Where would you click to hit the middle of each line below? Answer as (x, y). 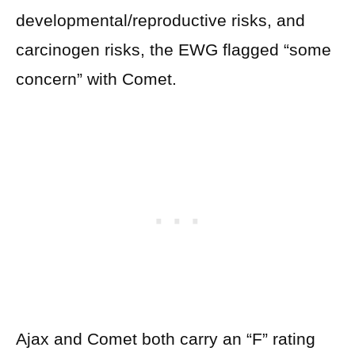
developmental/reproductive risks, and (160, 20)
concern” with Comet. (96, 78)
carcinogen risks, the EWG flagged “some (174, 49)
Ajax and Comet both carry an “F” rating (166, 339)
